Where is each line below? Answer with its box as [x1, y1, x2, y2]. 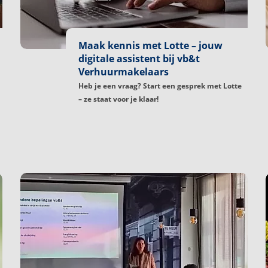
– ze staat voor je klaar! [78, 93, 159, 104]
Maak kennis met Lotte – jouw [78, 38, 223, 52]
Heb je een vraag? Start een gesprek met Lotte [78, 80, 242, 91]
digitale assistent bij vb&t [78, 51, 200, 65]
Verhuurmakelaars [78, 65, 169, 78]
